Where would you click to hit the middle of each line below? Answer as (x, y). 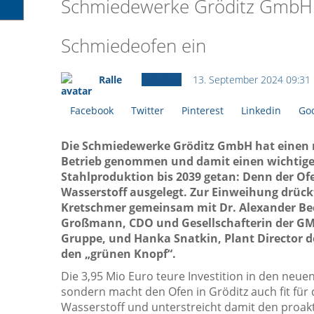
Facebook (92, 110)
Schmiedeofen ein (134, 45)
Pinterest (203, 110)
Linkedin (261, 110)
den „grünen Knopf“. (118, 253)
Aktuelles (162, 79)
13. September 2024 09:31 (252, 79)
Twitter (148, 110)
